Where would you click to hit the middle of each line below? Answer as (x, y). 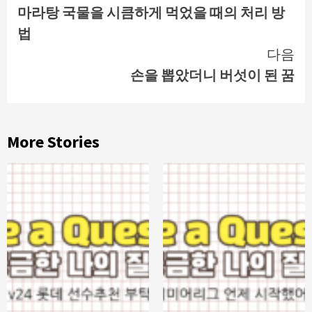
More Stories (53, 141)
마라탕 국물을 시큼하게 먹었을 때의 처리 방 (151, 12)
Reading (55, 21)
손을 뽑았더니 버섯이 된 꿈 (212, 75)
